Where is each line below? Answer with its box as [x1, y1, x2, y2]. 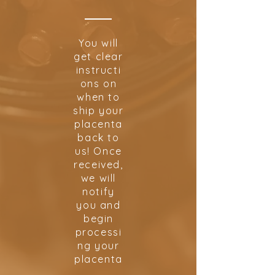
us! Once [75, 144, 122, 157]
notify [82, 185, 115, 198]
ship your [73, 104, 124, 117]
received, [74, 158, 123, 171]
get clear [74, 50, 123, 63]
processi [75, 225, 122, 238]
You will [79, 36, 118, 49]
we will [80, 171, 117, 184]
